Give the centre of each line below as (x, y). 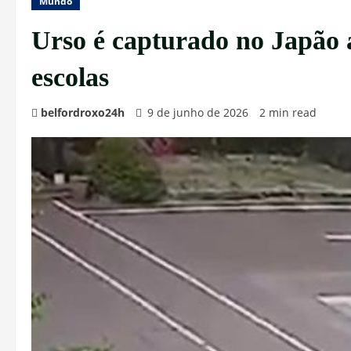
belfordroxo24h (83, 112)
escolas (70, 77)
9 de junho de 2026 (198, 112)
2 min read (288, 112)
